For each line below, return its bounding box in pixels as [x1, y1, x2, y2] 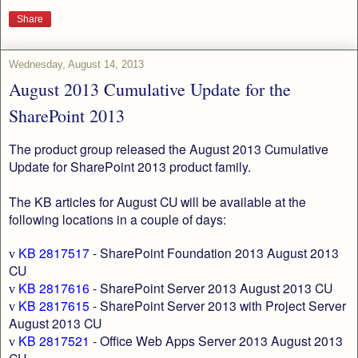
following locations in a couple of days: [9, 210, 226, 229]
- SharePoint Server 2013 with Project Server [89, 296, 346, 315]
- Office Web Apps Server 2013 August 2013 [89, 332, 343, 350]
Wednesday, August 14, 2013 [9, 58, 144, 71]
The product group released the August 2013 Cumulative [9, 140, 328, 158]
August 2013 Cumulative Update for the [9, 78, 291, 101]
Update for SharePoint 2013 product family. [9, 157, 251, 176]
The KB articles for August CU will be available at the [9, 193, 306, 211]
